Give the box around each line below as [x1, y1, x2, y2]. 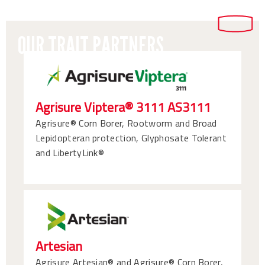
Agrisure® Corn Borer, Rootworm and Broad [35, 116, 217, 131]
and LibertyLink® [35, 146, 105, 160]
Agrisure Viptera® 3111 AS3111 [35, 97, 211, 118]
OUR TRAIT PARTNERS [18, 30, 164, 60]
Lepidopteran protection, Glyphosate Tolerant [35, 131, 227, 146]
